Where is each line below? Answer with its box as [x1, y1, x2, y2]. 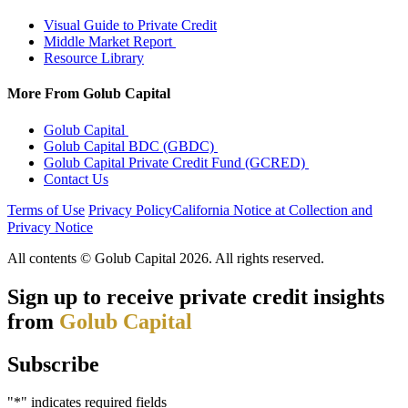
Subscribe [7, 352, 99, 376]
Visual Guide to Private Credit [44, 17, 217, 34]
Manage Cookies [97, 219, 207, 235]
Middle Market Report [44, 34, 172, 50]
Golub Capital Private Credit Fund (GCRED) [44, 154, 305, 170]
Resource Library [44, 50, 144, 66]
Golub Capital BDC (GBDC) [44, 138, 214, 154]
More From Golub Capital [7, 86, 170, 102]
